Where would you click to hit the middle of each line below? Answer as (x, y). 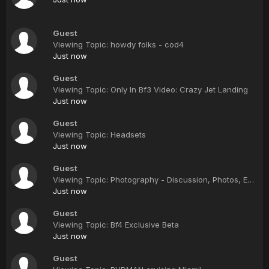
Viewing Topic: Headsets (99, 134)
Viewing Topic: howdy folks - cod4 (118, 44)
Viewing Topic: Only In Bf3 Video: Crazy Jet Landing (150, 89)
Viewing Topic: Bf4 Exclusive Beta (116, 225)
